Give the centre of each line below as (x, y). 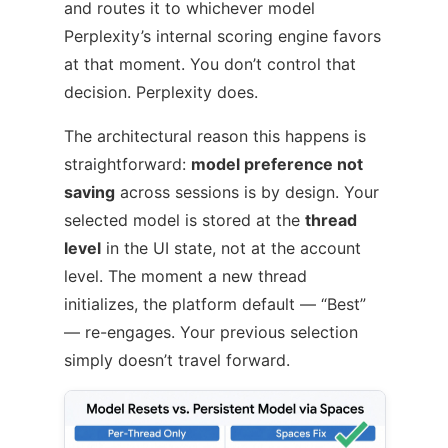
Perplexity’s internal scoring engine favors (222, 35)
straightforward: (127, 163)
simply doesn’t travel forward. (177, 359)
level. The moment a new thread (185, 275)
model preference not (277, 163)
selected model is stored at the (184, 219)
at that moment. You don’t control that (210, 63)
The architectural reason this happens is (215, 135)
